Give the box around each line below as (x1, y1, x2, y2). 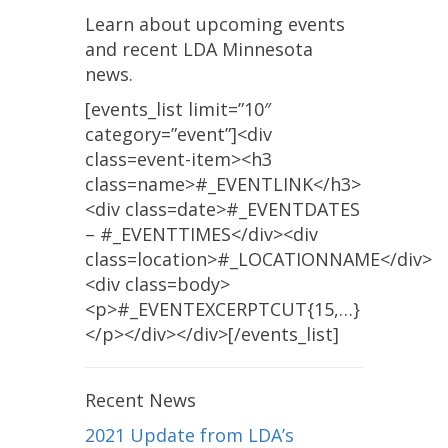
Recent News (85, 388, 196, 413)
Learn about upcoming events (85, 12, 345, 37)
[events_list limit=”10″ (85, 97, 271, 122)
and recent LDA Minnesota (85, 37, 313, 62)
